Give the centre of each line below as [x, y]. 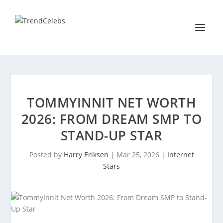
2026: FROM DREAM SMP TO [111, 119]
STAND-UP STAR [111, 135]
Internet [180, 155]
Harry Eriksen [86, 155]
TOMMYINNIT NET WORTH [111, 103]
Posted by [46, 155]
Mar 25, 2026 [138, 155]
